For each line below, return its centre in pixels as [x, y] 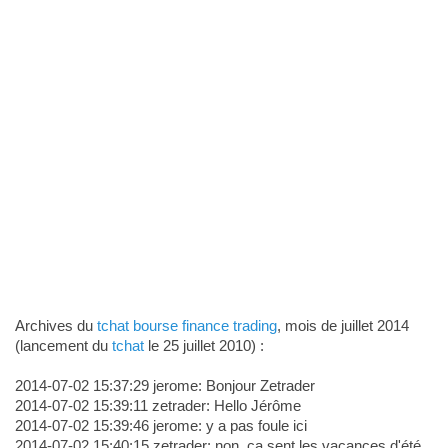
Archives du [55, 326]
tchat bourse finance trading [186, 326]
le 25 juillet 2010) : [203, 346]
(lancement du [63, 346]
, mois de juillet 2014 [342, 326]
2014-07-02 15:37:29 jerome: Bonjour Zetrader [164, 386]
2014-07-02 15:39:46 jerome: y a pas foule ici [160, 426]
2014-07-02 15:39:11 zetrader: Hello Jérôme [157, 406]
